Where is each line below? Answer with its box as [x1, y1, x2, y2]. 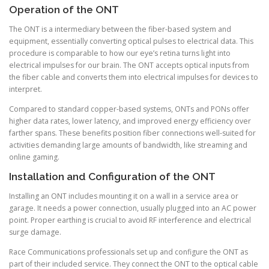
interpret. [9, 83, 42, 94]
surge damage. [9, 227, 61, 238]
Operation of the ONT [9, 3, 119, 16]
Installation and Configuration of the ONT [9, 171, 216, 183]
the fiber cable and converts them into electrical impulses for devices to [9, 71, 258, 82]
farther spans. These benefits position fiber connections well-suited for [9, 127, 256, 138]
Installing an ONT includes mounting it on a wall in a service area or [9, 191, 238, 202]
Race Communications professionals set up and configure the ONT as [9, 247, 248, 258]
